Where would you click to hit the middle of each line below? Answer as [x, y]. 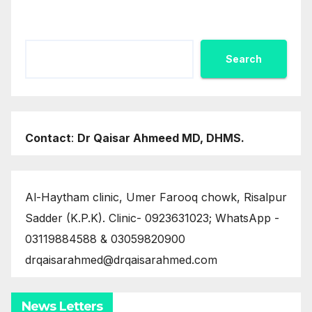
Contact [48, 138]
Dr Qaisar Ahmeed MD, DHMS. [161, 138]
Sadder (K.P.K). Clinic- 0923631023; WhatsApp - [152, 218]
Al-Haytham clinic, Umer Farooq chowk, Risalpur [156, 197]
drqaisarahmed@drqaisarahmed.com [121, 259]
